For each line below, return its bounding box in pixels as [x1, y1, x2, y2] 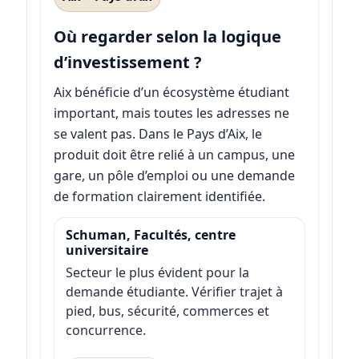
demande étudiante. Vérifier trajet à [65, 283, 283, 301]
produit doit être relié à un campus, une [53, 146, 295, 164]
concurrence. [65, 321, 146, 340]
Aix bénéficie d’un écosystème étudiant [53, 83, 289, 102]
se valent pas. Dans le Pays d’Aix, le [53, 125, 262, 143]
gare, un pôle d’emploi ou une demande [53, 167, 295, 185]
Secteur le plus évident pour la [65, 264, 249, 282]
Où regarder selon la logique [53, 26, 281, 48]
